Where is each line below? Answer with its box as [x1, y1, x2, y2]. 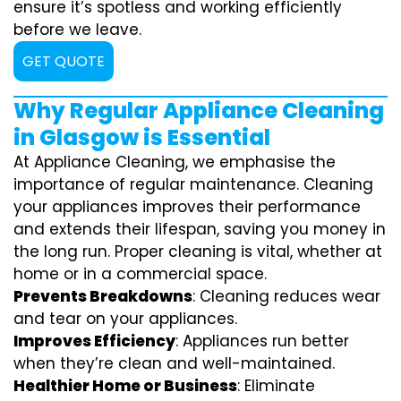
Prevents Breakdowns [13, 285, 192, 307]
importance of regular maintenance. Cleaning [13, 173, 373, 195]
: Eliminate [237, 374, 315, 397]
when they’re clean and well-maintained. [13, 352, 335, 374]
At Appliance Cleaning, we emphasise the [13, 150, 336, 173]
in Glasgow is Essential [13, 122, 270, 152]
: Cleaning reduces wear [192, 285, 380, 307]
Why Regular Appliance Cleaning [13, 95, 384, 125]
